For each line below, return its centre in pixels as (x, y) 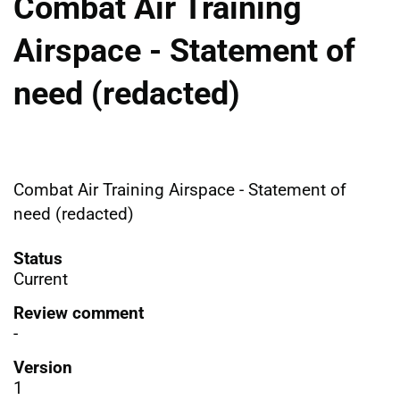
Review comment (79, 312)
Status (38, 258)
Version (43, 367)
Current (41, 279)
